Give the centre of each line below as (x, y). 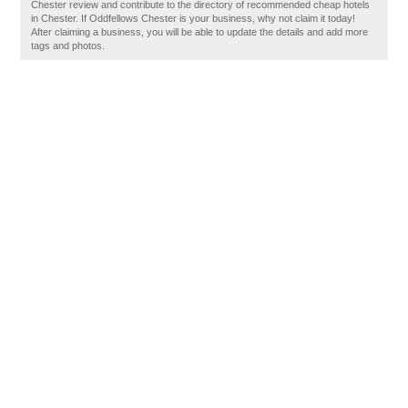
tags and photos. (68, 46)
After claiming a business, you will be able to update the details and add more (200, 32)
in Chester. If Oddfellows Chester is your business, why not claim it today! (194, 18)
